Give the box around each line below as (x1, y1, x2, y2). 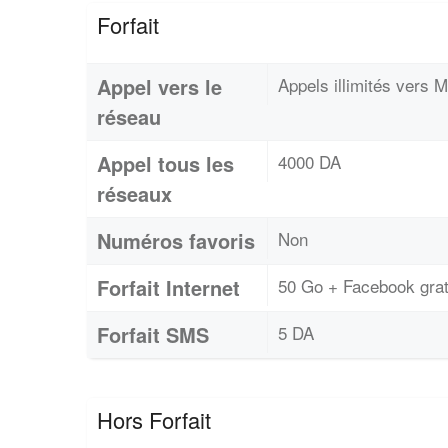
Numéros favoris (97, 226, 255, 255)
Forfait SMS (97, 320, 209, 349)
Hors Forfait (97, 404, 211, 435)
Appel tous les (97, 149, 234, 178)
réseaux (97, 179, 172, 208)
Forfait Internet (97, 273, 240, 302)
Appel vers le (97, 72, 222, 101)
